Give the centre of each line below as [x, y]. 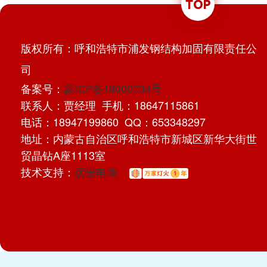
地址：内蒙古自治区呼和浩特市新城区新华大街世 [139, 138]
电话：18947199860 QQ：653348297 [113, 122]
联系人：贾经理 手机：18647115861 [110, 105]
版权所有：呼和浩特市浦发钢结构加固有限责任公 [139, 48]
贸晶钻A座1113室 [63, 155]
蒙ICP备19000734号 [113, 88]
